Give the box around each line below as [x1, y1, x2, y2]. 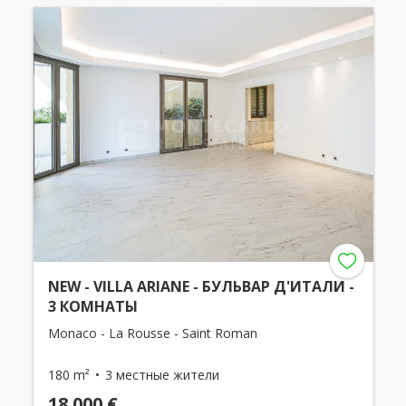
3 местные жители [104, 366, 219, 384]
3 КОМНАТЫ [47, 296, 138, 317]
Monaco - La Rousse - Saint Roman [47, 324, 257, 343]
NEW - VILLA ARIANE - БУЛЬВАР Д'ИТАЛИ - [47, 276, 354, 297]
